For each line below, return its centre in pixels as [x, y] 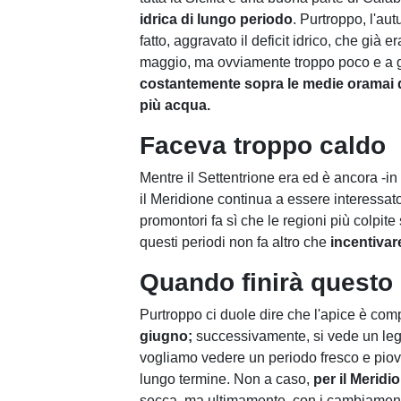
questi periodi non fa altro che [233, 242]
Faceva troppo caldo [266, 145]
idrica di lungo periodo [216, 19]
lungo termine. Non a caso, [226, 379]
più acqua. [175, 105]
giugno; [166, 336]
